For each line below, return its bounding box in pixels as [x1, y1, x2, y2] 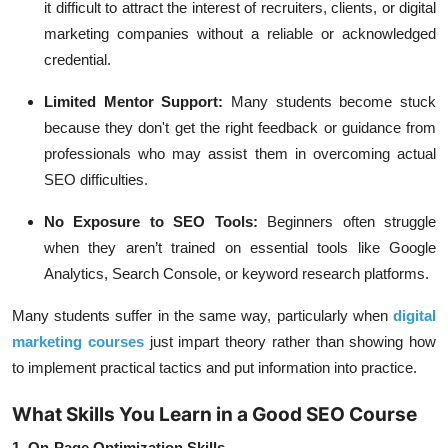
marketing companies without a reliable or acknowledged [44, 25, 436, 42]
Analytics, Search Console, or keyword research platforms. [44, 265, 429, 282]
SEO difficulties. [44, 171, 148, 188]
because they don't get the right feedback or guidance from [44, 119, 436, 136]
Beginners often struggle [267, 213, 437, 230]
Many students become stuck [231, 93, 437, 110]
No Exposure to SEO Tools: [44, 213, 258, 230]
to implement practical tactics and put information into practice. [12, 359, 417, 376]
